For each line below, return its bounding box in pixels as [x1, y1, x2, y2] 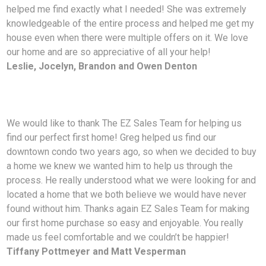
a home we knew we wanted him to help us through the [7, 160, 233, 172]
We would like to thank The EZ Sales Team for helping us [7, 118, 242, 129]
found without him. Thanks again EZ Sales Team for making [7, 203, 250, 215]
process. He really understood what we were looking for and [7, 175, 256, 186]
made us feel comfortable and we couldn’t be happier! [7, 232, 230, 243]
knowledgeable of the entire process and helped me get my [7, 18, 255, 30]
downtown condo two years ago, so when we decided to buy [7, 146, 257, 158]
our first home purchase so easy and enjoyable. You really [7, 217, 244, 229]
